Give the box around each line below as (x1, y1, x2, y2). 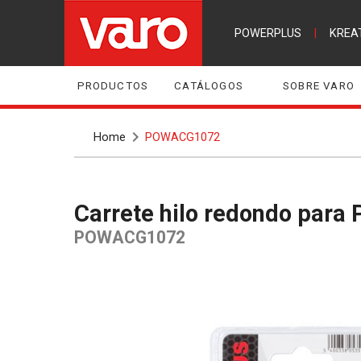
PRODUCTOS (77, 79, 149, 92)
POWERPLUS (234, 26, 301, 40)
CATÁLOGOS (174, 79, 243, 92)
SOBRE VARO (283, 79, 355, 92)
